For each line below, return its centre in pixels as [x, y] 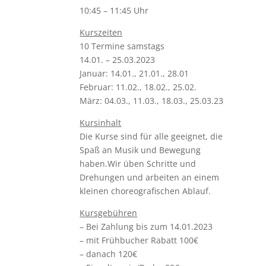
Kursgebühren [109, 213]
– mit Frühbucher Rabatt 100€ [139, 240]
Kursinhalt [101, 122]
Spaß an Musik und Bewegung [140, 150]
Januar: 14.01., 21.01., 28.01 [134, 73]
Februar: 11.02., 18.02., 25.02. [138, 87]
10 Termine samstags [122, 46]
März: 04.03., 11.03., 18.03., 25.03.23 [152, 100]
